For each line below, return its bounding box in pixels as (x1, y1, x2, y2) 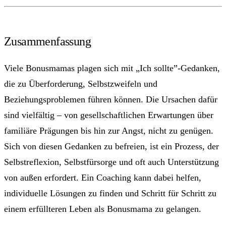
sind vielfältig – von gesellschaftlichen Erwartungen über (4, 110, 213, 121)
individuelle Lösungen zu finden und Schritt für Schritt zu (4, 188, 216, 199)
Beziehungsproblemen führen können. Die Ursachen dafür (4, 94, 217, 105)
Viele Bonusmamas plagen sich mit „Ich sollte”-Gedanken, (4, 63, 220, 74)
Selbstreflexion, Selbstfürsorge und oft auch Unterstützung (4, 157, 219, 167)
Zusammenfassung (4, 35, 91, 48)
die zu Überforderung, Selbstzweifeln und (4, 79, 157, 89)
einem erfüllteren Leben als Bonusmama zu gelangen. (4, 204, 201, 214)
